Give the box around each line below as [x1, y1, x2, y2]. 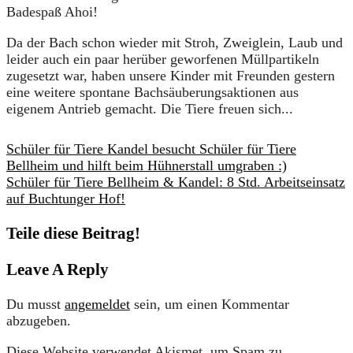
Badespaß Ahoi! [6, 4, 98, 20]
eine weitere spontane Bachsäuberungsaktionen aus [6, 84, 299, 101]
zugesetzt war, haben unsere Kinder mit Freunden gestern [6, 68, 335, 84]
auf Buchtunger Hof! [6, 191, 125, 207]
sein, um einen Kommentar [130, 296, 289, 313]
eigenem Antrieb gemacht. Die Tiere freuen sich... [6, 101, 293, 117]
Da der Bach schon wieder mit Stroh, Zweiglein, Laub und [6, 35, 343, 51]
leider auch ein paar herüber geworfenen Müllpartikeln [6, 51, 319, 68]
